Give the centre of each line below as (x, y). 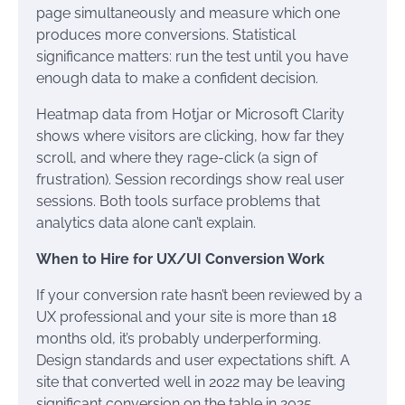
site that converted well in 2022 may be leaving (191, 382)
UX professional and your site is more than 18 (186, 317)
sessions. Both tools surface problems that (178, 201)
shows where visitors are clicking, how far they (190, 136)
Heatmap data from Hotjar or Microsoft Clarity (190, 114)
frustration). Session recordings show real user (190, 179)
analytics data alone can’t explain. (146, 223)
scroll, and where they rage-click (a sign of (177, 158)
